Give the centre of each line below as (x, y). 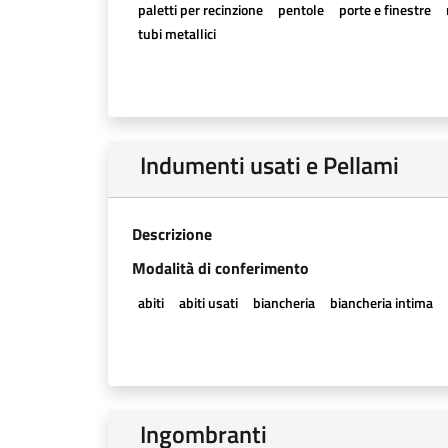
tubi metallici (176, 33)
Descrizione (172, 234)
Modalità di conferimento (220, 268)
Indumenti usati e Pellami (269, 165)
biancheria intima (382, 302)
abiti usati (208, 302)
